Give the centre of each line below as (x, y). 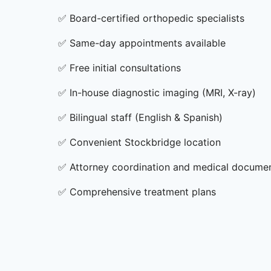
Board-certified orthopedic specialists (157, 18)
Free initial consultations (125, 68)
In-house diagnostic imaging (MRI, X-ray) (163, 93)
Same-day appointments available (148, 43)
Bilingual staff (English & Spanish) (146, 117)
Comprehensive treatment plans (143, 192)
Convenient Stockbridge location (145, 142)
